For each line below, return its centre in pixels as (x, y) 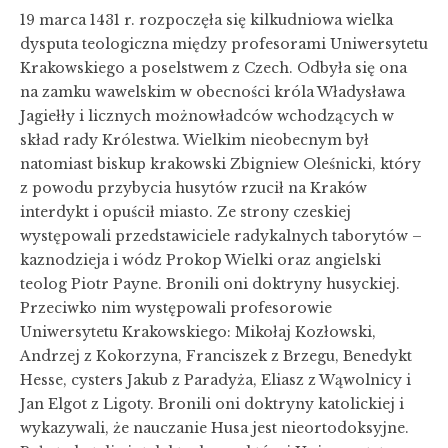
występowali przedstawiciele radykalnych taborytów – (221, 235)
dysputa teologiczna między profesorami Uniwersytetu (224, 43)
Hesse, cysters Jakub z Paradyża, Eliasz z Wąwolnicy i (215, 379)
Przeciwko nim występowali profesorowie (176, 307)
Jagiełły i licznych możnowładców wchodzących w (207, 115)
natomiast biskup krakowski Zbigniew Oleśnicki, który (220, 163)
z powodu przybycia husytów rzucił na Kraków (193, 187)
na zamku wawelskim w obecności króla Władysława (212, 91)
